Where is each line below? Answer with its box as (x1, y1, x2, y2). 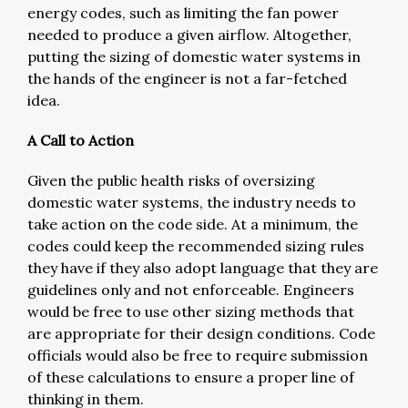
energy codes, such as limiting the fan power (27, 3, 339, 22)
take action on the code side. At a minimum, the (27, 214, 358, 233)
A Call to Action (27, 130, 134, 149)
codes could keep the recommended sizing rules (27, 236, 364, 255)
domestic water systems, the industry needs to (27, 192, 356, 211)
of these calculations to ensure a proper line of (27, 367, 354, 386)
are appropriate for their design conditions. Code (27, 323, 375, 342)
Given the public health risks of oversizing (27, 170, 315, 189)
